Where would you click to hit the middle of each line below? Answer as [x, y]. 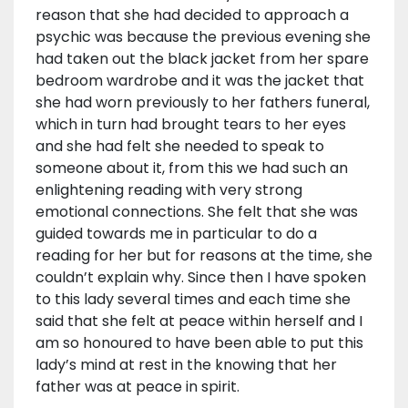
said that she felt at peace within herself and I [199, 321]
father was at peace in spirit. [138, 387]
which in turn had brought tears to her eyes [191, 125]
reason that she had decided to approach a [192, 15]
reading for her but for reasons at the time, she [204, 256]
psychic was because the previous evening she [203, 37]
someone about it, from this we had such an [192, 168]
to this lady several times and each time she [193, 300]
